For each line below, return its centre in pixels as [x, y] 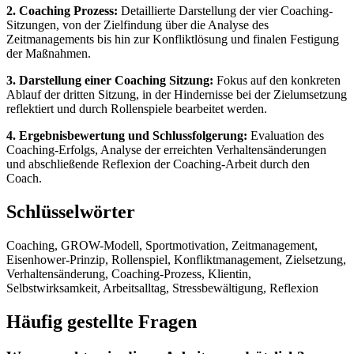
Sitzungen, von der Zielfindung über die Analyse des [137, 24]
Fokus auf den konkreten [277, 80]
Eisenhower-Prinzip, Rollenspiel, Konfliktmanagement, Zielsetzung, [176, 259]
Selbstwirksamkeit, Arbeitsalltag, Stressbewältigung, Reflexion [162, 288]
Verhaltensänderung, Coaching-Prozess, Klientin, [129, 273]
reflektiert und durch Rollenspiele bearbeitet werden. [137, 108]
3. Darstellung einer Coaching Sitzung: [110, 80]
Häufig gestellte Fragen [102, 321]
